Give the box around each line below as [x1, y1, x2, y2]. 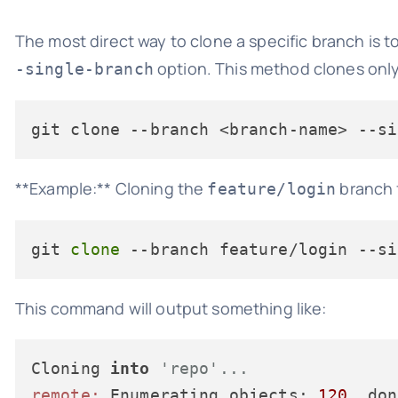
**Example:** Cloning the [14, 177, 208, 199]
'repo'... [159, 358, 249, 378]
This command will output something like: [14, 297, 327, 319]
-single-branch [14, 59, 154, 78]
